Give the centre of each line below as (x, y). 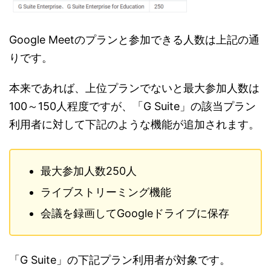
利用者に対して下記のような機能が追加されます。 (134, 125)
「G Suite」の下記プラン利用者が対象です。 (120, 260)
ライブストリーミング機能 (106, 192)
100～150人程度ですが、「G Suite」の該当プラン (132, 106)
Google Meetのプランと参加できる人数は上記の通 (134, 40)
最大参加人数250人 (89, 171)
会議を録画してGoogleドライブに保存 (135, 214)
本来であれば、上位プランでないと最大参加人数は (134, 88)
